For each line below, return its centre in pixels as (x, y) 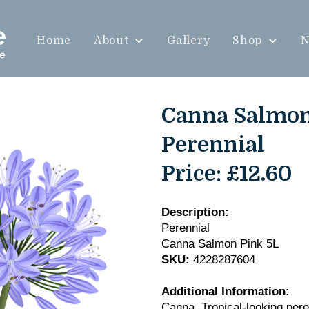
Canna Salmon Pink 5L (220, 244)
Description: (195, 212)
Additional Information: (225, 291)
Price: (191, 173)
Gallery (189, 41)
